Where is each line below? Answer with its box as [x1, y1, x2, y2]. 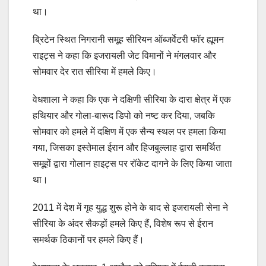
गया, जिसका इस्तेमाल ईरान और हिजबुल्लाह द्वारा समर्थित [33, 142, 221, 153]
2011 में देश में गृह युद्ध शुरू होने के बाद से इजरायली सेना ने [33, 202, 228, 213]
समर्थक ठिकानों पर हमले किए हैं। [33, 235, 144, 245]
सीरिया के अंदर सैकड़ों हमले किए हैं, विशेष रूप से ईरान [33, 218, 213, 229]
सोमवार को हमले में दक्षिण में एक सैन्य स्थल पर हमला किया [33, 126, 226, 137]
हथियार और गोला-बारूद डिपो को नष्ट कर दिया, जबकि [33, 110, 215, 121]
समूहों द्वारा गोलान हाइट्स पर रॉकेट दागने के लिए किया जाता [33, 159, 232, 169]
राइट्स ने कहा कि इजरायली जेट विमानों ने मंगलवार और [33, 50, 216, 61]
